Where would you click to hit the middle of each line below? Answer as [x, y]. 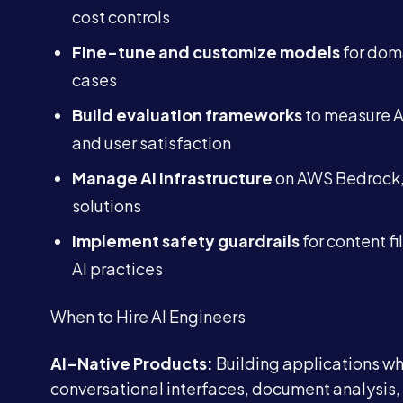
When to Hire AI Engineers [148, 316]
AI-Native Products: [132, 363]
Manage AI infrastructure [172, 178]
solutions [107, 206]
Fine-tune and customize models [206, 52]
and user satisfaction [152, 143]
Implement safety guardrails [186, 241]
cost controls [121, 17]
